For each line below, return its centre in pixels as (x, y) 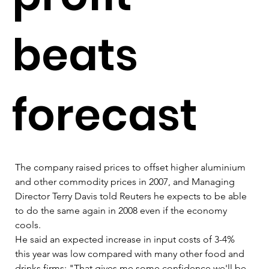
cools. (32, 225)
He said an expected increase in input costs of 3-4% (126, 239)
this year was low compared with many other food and (131, 253)
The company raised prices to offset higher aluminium (131, 167)
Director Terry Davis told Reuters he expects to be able (132, 196)
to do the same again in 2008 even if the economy (122, 210)
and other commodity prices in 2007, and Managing (126, 181)
